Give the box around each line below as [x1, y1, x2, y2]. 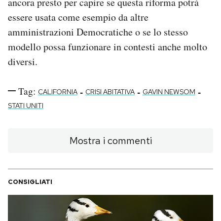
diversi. [8, 54, 37, 68]
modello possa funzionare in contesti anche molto [8, 39, 207, 53]
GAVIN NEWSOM [143, 87, 195, 96]
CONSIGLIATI [8, 177, 52, 186]
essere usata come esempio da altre [8, 10, 148, 24]
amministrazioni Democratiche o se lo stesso [8, 25, 188, 38]
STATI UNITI [8, 101, 43, 110]
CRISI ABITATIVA [85, 87, 135, 96]
